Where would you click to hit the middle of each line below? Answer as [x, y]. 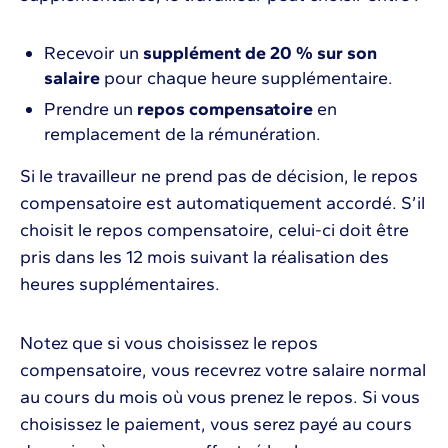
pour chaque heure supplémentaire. [248, 78]
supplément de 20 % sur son [260, 53]
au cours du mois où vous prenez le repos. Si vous [220, 397]
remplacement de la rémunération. [182, 134]
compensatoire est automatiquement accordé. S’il [222, 203]
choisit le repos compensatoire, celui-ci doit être [214, 230]
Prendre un [90, 109]
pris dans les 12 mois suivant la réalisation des [204, 257]
